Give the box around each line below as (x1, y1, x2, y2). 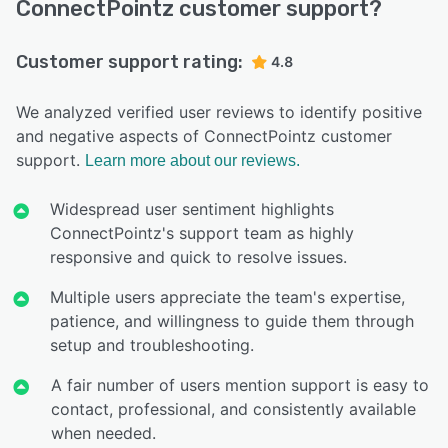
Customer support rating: (16, 51, 243, 74)
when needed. (50, 423, 156, 444)
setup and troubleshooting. (49, 335, 254, 356)
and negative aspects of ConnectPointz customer (16, 126, 392, 147)
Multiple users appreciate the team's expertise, (49, 287, 405, 308)
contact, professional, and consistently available (50, 399, 416, 420)
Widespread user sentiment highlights (50, 199, 335, 220)
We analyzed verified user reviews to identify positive (16, 102, 422, 123)
